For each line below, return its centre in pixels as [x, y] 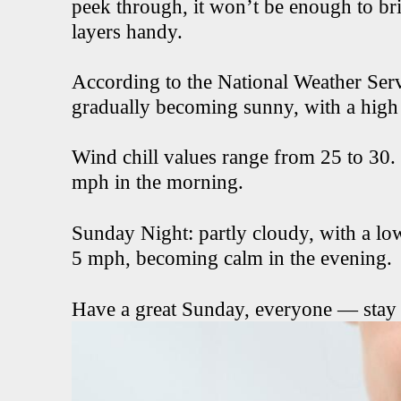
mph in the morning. [158, 183]
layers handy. [127, 32]
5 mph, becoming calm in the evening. [232, 259]
